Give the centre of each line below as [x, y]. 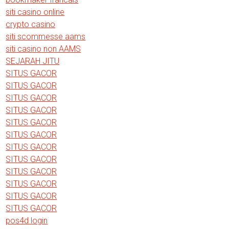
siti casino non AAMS [43, 49]
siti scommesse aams [46, 37]
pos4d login [27, 221]
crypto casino [31, 24]
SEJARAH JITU [33, 61]
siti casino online [35, 12]
